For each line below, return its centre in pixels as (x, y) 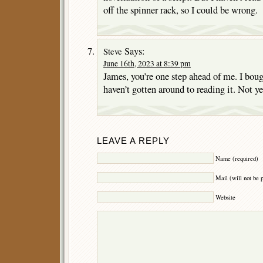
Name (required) (237, 159)
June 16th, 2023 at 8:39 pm (147, 64)
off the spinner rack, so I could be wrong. (181, 10)
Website (225, 197)
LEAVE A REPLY (133, 141)
